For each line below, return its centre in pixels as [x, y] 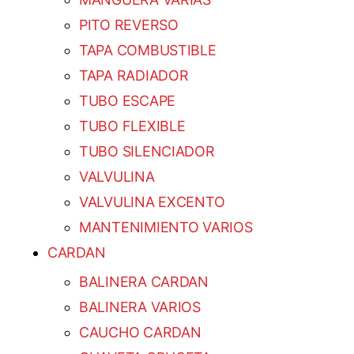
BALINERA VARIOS [140, 307]
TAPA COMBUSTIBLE [148, 51]
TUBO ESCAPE [128, 101]
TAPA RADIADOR [134, 76]
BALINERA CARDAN [144, 282]
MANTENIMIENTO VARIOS [166, 228]
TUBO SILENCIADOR [147, 152]
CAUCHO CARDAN [140, 333]
